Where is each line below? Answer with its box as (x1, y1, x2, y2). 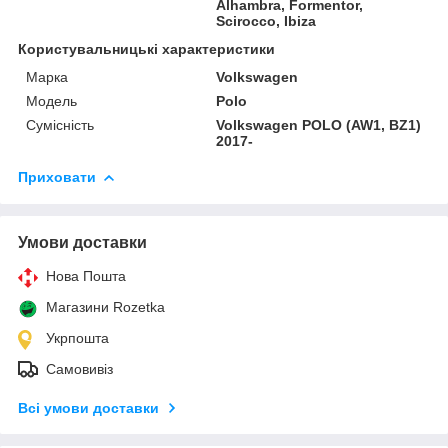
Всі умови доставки (18, 399, 159, 416)
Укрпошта (46, 329, 109, 346)
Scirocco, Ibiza (216, 12, 317, 29)
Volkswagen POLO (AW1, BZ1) (216, 116, 422, 133)
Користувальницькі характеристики (18, 40, 275, 57)
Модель (26, 92, 77, 109)
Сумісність (26, 116, 94, 133)
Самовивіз (46, 360, 113, 377)
